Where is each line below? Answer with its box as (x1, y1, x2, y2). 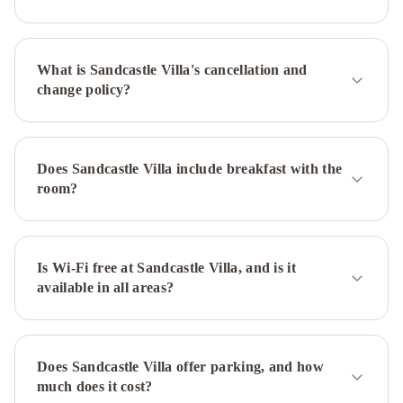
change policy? (37, 82, 131, 97)
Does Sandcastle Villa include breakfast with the (37, 161, 343, 176)
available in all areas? (37, 280, 175, 295)
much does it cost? (37, 379, 153, 394)
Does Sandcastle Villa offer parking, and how (37, 359, 325, 374)
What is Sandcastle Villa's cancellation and (37, 62, 308, 77)
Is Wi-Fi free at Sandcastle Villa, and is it (37, 260, 297, 275)
